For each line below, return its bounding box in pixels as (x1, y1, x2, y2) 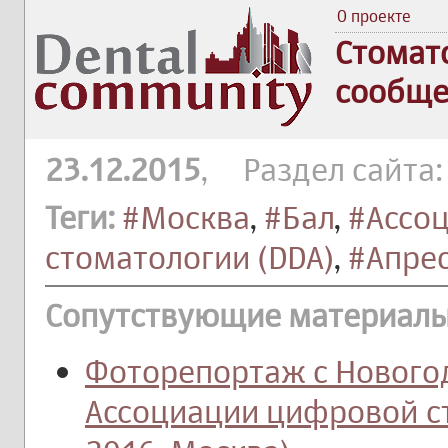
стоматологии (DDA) (45, 237, 334, 277)
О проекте (337, 6, 411, 26)
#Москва (122, 197, 250, 237)
